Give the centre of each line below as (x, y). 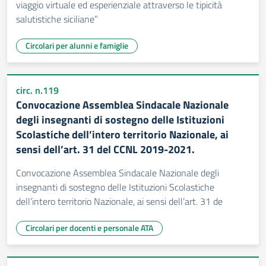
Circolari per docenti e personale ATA (89, 228)
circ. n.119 (37, 90)
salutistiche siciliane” (57, 19)
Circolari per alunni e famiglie (77, 45)
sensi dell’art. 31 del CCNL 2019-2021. (105, 149)
